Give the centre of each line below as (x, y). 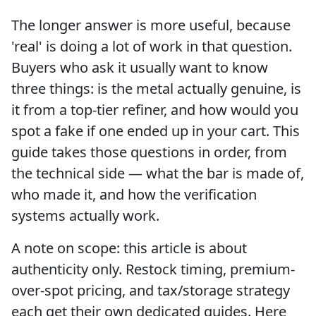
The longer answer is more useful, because (151, 25)
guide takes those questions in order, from (149, 152)
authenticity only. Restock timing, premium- (153, 269)
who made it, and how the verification (134, 194)
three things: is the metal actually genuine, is (156, 88)
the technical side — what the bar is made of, (158, 173)
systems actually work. (85, 215)
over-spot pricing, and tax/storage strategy (151, 290)
